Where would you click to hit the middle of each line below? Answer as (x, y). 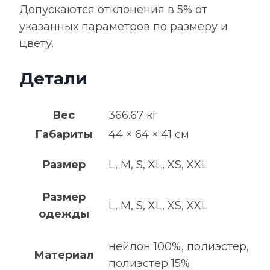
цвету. (36, 43)
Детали (53, 78)
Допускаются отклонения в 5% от (113, 9)
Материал (64, 255)
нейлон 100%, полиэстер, (179, 246)
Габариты (64, 134)
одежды (64, 214)
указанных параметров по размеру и (124, 26)
